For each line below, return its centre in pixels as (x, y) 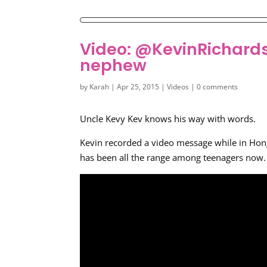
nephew (114, 65)
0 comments (218, 86)
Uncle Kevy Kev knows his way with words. (168, 119)
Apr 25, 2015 (138, 86)
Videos (178, 86)
